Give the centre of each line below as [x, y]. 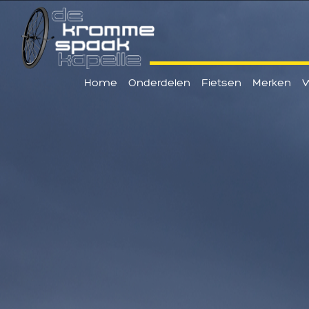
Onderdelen [159, 82]
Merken [272, 82]
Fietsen [221, 82]
